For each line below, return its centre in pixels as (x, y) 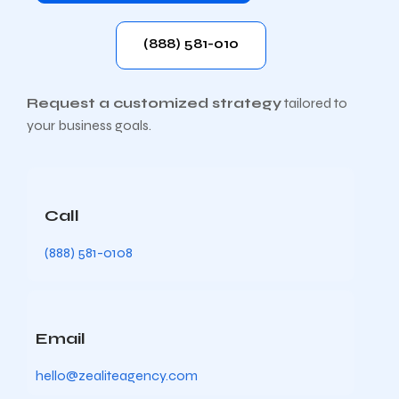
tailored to (314, 103)
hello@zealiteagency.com (117, 375)
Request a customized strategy (154, 103)
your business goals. (89, 125)
